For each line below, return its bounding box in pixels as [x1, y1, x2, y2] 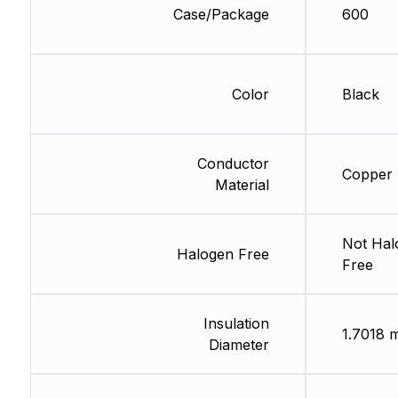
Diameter [208, 336, 269, 354]
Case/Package [172, 5, 269, 24]
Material [214, 176, 269, 195]
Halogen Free [176, 245, 269, 264]
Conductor [196, 155, 269, 173]
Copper [341, 165, 393, 184]
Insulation [203, 314, 269, 333]
